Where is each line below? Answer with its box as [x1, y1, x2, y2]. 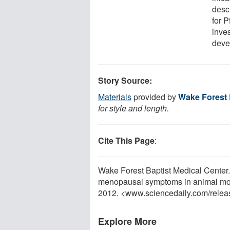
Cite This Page [98, 134, 155, 146]
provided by [131, 90, 178, 103]
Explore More [98, 214, 157, 228]
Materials [98, 90, 131, 103]
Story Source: [98, 74, 152, 86]
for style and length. [98, 102, 169, 114]
